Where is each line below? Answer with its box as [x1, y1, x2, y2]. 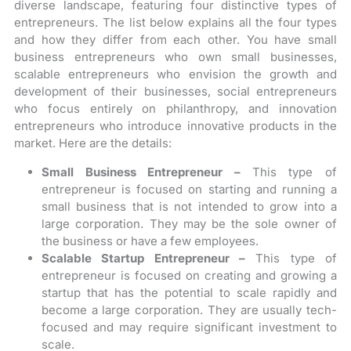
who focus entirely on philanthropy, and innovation [14, 101, 337, 116]
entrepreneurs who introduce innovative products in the [14, 118, 337, 133]
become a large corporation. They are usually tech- [42, 302, 337, 317]
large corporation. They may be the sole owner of [42, 216, 337, 231]
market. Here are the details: [14, 136, 172, 150]
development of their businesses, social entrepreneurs [14, 84, 337, 99]
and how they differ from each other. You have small [14, 32, 337, 47]
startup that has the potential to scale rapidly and [42, 285, 337, 300]
